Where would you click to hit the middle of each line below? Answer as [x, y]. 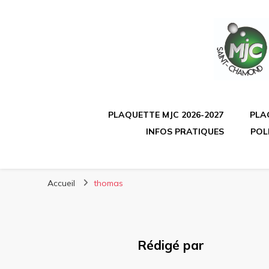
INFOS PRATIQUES [185, 131]
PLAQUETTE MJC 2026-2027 [166, 114]
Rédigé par [171, 245]
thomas [108, 183]
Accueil [61, 183]
